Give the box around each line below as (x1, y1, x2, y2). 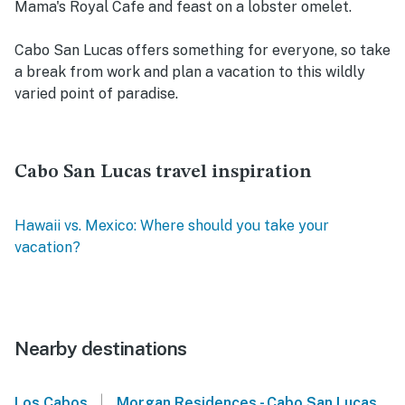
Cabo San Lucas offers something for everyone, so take (14, 42, 391, 60)
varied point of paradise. (14, 85, 178, 103)
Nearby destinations (14, 337, 187, 361)
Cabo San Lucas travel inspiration (14, 163, 312, 183)
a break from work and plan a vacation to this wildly (14, 63, 365, 81)
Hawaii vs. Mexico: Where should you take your (14, 217, 329, 235)
